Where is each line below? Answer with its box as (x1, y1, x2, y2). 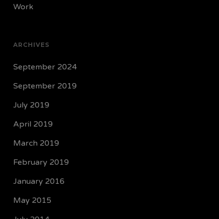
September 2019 (13, 81, 77, 91)
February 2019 (13, 157, 69, 167)
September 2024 (13, 62, 77, 72)
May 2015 (13, 196, 51, 205)
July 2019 (13, 100, 49, 110)
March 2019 (13, 138, 59, 148)
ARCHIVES (13, 41, 49, 48)
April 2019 (13, 119, 53, 129)
